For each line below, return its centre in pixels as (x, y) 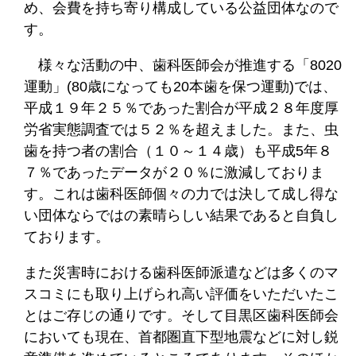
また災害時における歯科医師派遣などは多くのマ (181, 272)
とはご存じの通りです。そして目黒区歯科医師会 (181, 315)
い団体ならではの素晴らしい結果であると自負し (181, 215)
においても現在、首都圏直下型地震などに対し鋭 (181, 337)
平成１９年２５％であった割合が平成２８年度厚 (181, 108)
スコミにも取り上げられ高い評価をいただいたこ (181, 294)
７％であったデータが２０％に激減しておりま (174, 172)
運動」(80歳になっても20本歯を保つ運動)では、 (180, 86)
